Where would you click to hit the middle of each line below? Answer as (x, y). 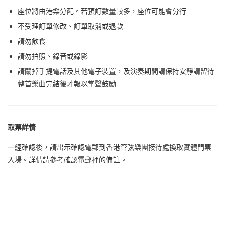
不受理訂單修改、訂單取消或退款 (70, 26)
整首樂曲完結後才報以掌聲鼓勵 (67, 84)
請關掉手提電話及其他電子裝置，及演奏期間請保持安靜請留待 (116, 72)
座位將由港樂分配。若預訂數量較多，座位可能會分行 (102, 11)
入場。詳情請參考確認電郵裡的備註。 (67, 160)
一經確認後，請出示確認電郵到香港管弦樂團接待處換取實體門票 (109, 147)
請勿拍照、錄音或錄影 (53, 57)
